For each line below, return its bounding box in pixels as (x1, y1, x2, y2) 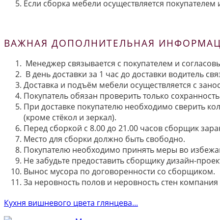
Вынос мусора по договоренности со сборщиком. (24, 166, 215, 177)
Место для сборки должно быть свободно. (24, 134, 185, 145)
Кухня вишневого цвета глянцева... (4, 197, 138, 209)
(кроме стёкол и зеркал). (24, 112, 116, 123)
